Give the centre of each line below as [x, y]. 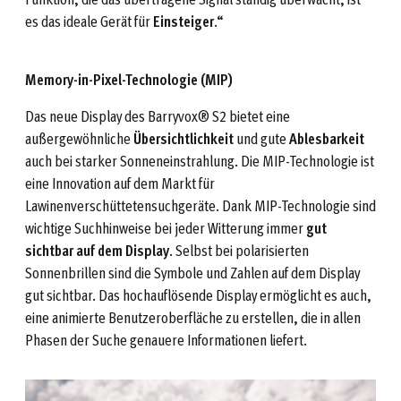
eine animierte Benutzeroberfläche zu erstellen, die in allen [193, 318]
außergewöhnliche [79, 139]
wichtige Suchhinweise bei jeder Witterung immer [166, 228]
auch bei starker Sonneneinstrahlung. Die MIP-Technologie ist [200, 161]
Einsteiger [183, 21]
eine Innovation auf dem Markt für [120, 183]
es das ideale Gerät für [89, 21]
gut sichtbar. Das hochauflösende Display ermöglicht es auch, [198, 295]
